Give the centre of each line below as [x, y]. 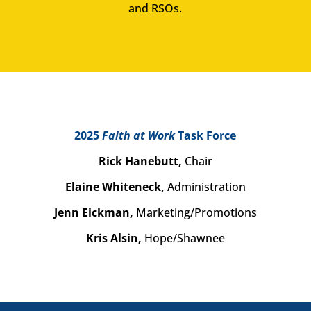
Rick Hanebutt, [141, 161]
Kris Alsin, [115, 238]
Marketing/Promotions [196, 212]
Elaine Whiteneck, [116, 186]
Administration [206, 186]
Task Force [206, 135]
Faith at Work [139, 135]
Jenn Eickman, [95, 212]
